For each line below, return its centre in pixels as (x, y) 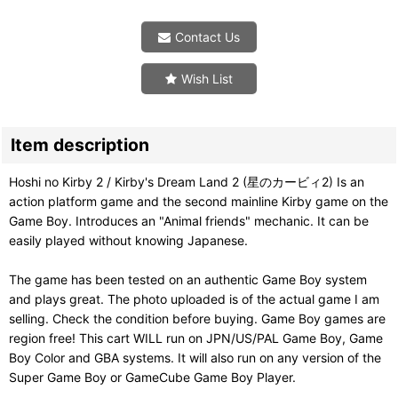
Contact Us (207, 36)
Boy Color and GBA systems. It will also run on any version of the (195, 357)
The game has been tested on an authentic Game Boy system (188, 279)
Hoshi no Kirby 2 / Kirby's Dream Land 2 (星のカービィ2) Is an (187, 181)
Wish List (207, 78)
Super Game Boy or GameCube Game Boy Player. (152, 377)
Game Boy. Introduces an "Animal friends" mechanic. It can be (189, 220)
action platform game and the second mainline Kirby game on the (199, 201)
